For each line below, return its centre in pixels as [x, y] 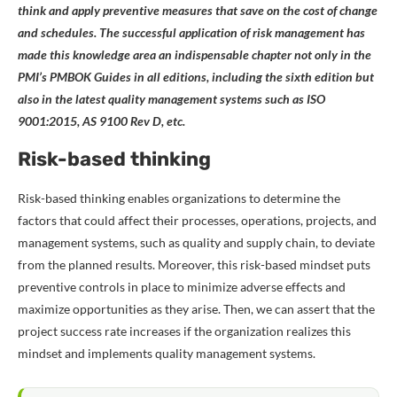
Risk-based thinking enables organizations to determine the [179, 198]
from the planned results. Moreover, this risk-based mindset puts [194, 265]
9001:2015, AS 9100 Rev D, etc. [101, 121]
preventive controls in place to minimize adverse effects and [182, 287]
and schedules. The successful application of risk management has [191, 33]
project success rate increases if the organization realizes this [184, 331]
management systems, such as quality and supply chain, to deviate [196, 243]
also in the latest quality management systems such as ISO [171, 99]
